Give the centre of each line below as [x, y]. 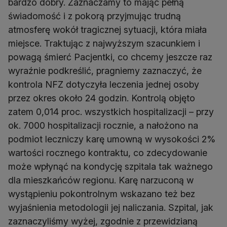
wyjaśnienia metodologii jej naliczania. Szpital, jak [111, 208]
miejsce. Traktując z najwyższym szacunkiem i [104, 44]
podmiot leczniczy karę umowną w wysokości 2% [112, 139]
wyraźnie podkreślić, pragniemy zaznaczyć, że [105, 71]
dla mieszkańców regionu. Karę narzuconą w [101, 180]
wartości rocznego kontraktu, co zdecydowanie [108, 153]
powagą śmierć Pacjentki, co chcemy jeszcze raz [110, 57]
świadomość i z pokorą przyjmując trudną [94, 16]
